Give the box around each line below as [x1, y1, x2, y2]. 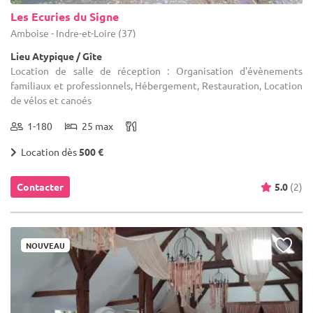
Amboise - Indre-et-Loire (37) [10, 27, 136, 40]
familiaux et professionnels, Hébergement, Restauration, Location [10, 79, 303, 92]
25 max [78, 119, 113, 133]
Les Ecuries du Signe [10, 9, 119, 24]
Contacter [17, 180, 64, 194]
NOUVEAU [26, 240, 65, 252]
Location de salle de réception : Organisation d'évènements [10, 64, 303, 78]
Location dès [17, 145, 79, 159]
